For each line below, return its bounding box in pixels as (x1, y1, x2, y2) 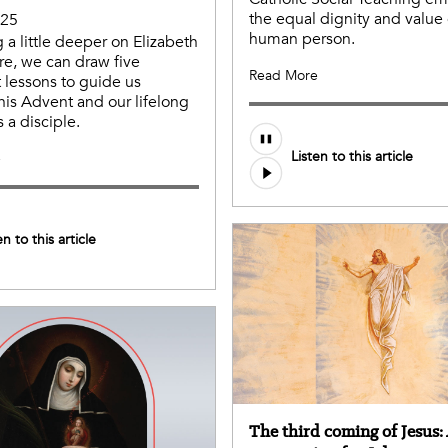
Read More (249, 66, 318, 86)
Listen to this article (291, 146, 413, 166)
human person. (249, 28, 355, 51)
